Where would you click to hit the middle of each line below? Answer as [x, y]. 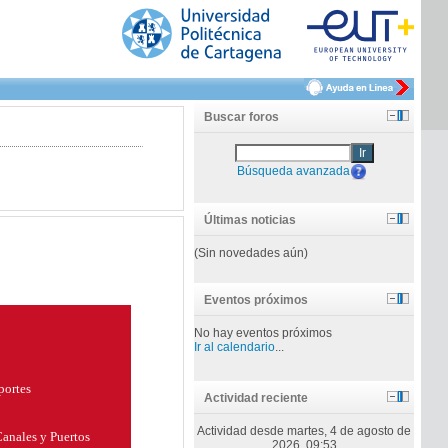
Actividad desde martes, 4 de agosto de [304, 431]
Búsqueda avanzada [294, 170]
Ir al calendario [235, 347]
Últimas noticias [250, 220]
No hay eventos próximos [263, 333]
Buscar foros [242, 117]
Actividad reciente [256, 398]
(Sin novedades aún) [251, 253]
